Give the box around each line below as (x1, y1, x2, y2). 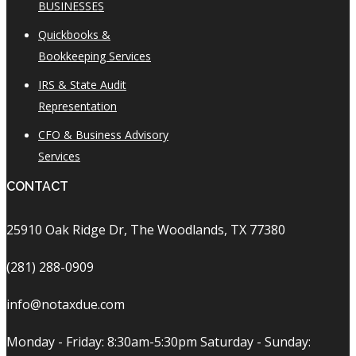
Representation (38, 98, 117, 114)
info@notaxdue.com (6, 295, 125, 313)
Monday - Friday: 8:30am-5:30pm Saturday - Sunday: (6, 332, 311, 350)
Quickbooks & (38, 26, 110, 42)
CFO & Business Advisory (38, 126, 168, 142)
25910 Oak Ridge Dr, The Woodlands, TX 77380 (6, 220, 285, 238)
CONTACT (6, 178, 68, 194)
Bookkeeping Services (38, 48, 151, 64)
